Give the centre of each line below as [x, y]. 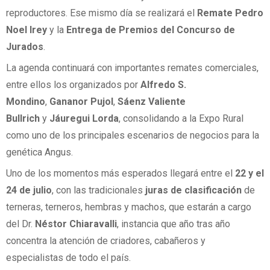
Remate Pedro [230, 13]
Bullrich [23, 119]
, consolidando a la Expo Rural [181, 119]
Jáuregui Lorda [84, 119]
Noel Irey [27, 30]
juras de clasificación [193, 190]
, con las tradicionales [99, 190]
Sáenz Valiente [152, 102]
